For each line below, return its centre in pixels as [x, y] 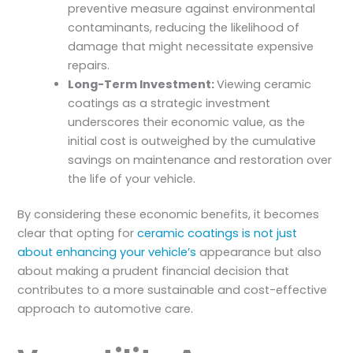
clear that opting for [78, 234]
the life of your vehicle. [132, 178]
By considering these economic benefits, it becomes [169, 215]
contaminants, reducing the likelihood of [184, 27]
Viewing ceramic [264, 84]
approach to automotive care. [106, 309]
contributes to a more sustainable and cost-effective [173, 290]
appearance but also [259, 253]
